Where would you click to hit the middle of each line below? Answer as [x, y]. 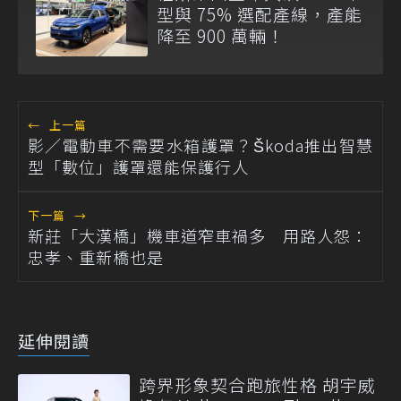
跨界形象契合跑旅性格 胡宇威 [257, 384]
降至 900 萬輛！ [221, 35]
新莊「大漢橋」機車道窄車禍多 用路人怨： [198, 235]
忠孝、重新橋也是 [96, 256]
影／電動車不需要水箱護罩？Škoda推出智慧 [200, 145]
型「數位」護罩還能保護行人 [138, 166]
